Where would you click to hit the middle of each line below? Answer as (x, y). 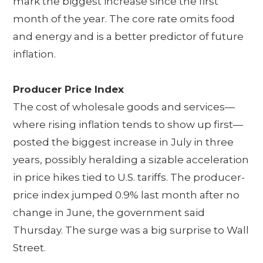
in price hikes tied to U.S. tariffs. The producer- (129, 177)
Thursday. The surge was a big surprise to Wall (131, 230)
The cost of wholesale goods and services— (124, 107)
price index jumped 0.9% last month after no (127, 195)
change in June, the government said (109, 212)
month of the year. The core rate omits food (124, 18)
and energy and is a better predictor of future (129, 36)
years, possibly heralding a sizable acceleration (131, 159)
